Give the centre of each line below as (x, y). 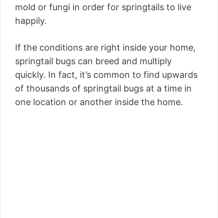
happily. (31, 21)
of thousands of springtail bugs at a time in (103, 89)
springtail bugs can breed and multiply (93, 61)
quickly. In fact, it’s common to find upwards (106, 75)
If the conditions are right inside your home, (105, 48)
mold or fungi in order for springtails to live (103, 7)
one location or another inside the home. (99, 102)
